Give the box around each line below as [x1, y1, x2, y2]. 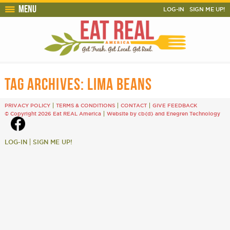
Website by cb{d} [106, 111, 154, 117]
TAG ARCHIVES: [4, 75, 87, 93]
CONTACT [120, 103, 147, 109]
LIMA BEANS [87, 75, 152, 93]
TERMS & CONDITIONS [55, 103, 115, 109]
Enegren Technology [166, 111, 220, 117]
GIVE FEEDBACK [152, 103, 197, 109]
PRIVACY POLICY [4, 103, 50, 109]
